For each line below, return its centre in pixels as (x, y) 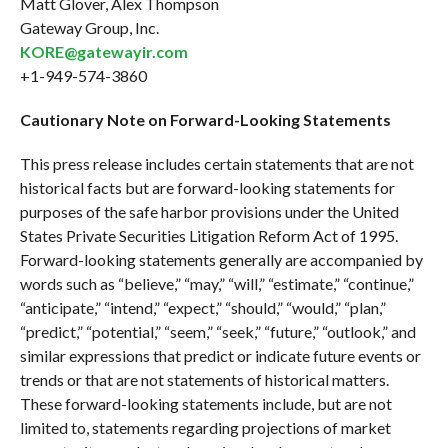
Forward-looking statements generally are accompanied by (221, 259)
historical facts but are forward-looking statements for (207, 187)
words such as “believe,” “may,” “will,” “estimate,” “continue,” (216, 283)
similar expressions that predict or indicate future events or (220, 355)
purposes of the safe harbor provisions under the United (209, 211)
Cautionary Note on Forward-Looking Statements (205, 119)
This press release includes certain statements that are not (216, 163)
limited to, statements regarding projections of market (205, 427)
